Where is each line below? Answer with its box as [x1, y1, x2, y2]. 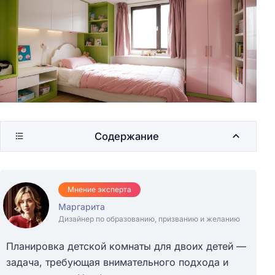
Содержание [94, 130, 159, 142]
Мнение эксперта [68, 184, 131, 194]
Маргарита [58, 201, 105, 212]
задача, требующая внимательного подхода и [6, 255, 228, 268]
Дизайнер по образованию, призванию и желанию [58, 214, 240, 223]
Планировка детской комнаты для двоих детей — [6, 239, 246, 252]
